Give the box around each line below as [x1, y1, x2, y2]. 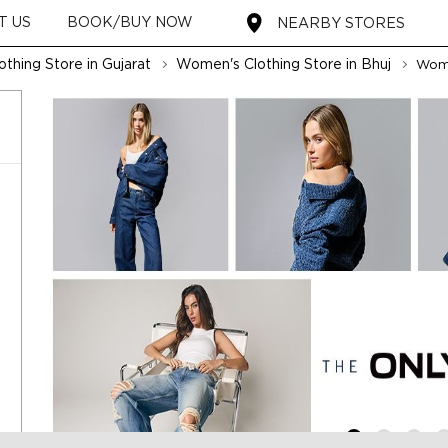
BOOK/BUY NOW [66, 14, 193, 30]
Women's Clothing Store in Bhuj [176, 56, 391, 72]
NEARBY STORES [276, 14, 405, 31]
